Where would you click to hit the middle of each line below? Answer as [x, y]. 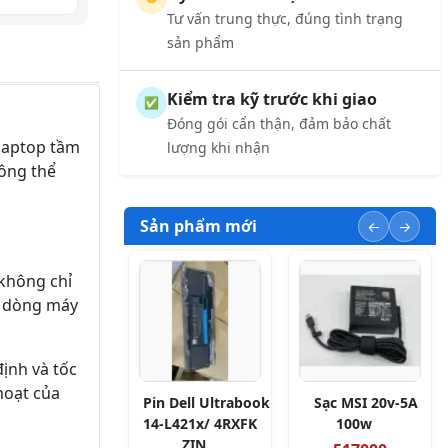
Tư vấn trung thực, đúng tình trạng [284, 18]
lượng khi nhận [218, 147]
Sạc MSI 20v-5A [366, 402]
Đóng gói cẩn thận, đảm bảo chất [278, 123]
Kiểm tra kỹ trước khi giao [271, 99]
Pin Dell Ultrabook [206, 402]
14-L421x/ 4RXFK [200, 423]
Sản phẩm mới [198, 226]
